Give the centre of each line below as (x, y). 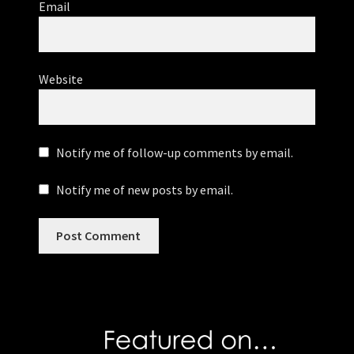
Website (60, 79)
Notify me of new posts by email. (144, 190)
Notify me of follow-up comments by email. (174, 152)
